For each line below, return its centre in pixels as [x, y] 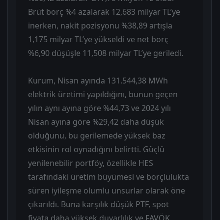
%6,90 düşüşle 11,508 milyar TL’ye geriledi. [106, 53]
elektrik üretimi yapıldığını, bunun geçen [103, 94]
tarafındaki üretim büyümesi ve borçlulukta [109, 177]
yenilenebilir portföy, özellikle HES [91, 163]
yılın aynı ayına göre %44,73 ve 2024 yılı [99, 108]
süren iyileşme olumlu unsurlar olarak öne [107, 190]
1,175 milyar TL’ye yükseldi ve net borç [98, 39]
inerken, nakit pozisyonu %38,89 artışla [100, 25]
